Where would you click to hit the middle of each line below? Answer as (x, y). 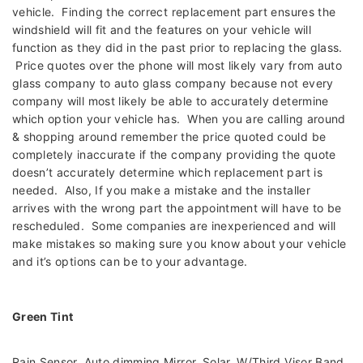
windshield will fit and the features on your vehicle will (162, 30)
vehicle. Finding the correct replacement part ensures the (174, 12)
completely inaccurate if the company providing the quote (174, 155)
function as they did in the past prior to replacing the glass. (177, 48)
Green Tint (43, 317)
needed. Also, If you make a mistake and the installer (161, 190)
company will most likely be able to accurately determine (171, 101)
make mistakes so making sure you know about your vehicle (179, 244)
